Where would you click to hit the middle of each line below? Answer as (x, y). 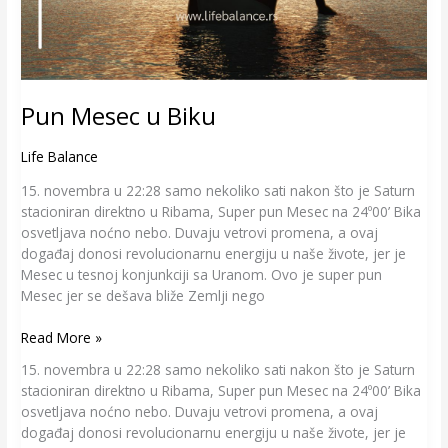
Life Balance (60, 157)
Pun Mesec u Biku (119, 115)
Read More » (62, 337)
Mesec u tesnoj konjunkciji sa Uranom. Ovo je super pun (202, 275)
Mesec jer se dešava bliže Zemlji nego (143, 296)
